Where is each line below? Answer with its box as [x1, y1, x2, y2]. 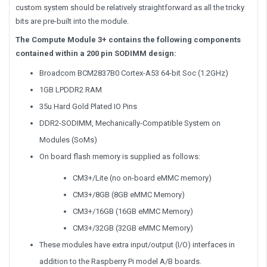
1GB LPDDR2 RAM [39, 85, 102, 94]
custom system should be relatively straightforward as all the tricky [15, 2, 244, 12]
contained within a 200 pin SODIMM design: [15, 48, 176, 58]
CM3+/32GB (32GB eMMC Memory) [72, 223, 193, 232]
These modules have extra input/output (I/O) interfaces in [39, 240, 235, 249]
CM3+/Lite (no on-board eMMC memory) [72, 173, 212, 182]
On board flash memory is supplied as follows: [39, 151, 200, 161]
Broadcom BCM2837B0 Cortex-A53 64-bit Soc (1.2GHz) [39, 68, 228, 77]
